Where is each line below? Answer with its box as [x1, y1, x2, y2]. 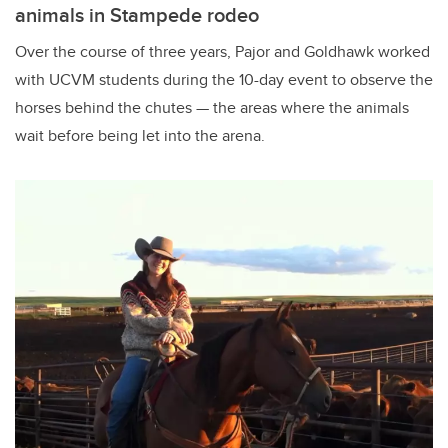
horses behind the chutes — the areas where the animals [15, 95, 409, 119]
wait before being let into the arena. [15, 123, 265, 147]
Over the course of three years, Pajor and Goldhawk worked [15, 39, 430, 63]
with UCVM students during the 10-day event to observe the [15, 67, 433, 91]
